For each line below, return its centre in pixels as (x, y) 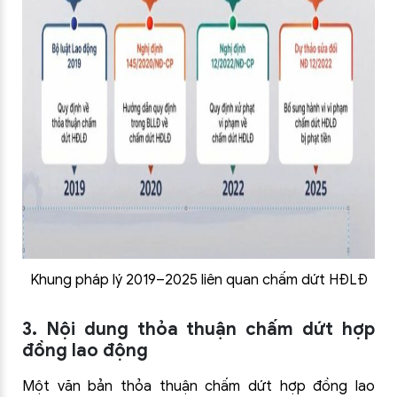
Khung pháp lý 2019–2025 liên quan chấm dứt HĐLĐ (198, 280)
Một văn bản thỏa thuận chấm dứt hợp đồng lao (198, 386)
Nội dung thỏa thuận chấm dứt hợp (210, 329)
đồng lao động (85, 350)
